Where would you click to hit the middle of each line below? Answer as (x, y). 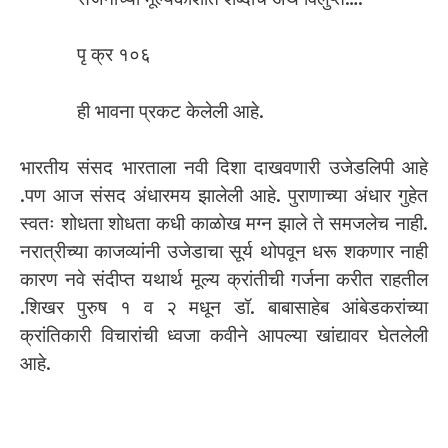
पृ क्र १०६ (114, 55)
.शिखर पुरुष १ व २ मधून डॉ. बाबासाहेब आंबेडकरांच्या (224, 308)
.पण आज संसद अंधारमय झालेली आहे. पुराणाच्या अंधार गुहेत (224, 196)
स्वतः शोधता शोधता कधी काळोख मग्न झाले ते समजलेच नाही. (224, 224)
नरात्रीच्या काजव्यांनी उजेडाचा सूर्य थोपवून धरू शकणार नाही (224, 252)
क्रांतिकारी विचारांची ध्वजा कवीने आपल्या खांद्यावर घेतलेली (224, 336)
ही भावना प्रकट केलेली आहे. (170, 111)
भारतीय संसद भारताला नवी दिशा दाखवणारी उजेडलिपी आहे (224, 168)
